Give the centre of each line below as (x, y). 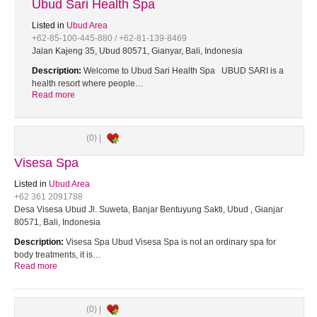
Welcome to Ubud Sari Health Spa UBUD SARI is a (183, 71)
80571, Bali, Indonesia (57, 222)
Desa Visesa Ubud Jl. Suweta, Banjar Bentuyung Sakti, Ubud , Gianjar (149, 209)
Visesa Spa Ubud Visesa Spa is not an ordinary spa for (170, 242)
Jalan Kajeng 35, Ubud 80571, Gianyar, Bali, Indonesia (137, 51)
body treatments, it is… (58, 255)
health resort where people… (88, 83)
